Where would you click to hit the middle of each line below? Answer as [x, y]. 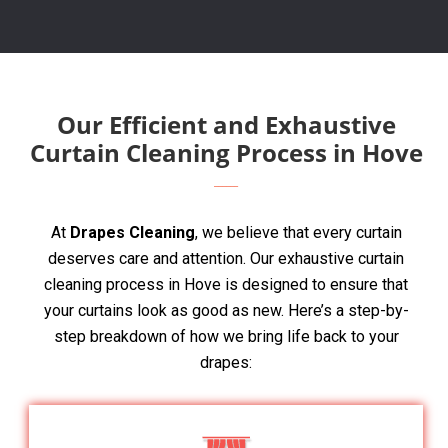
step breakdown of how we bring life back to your [226, 337]
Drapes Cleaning [132, 233]
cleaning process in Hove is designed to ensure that [226, 285]
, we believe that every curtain [298, 233]
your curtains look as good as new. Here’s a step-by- [226, 311]
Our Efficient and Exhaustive [226, 125]
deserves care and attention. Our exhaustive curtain [226, 259]
